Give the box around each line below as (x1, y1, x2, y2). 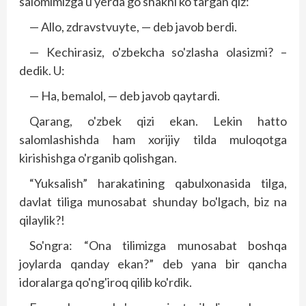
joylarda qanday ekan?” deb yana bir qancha (19, 256, 287, 272)
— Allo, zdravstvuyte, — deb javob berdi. (29, 19, 237, 35)
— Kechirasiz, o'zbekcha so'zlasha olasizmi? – (29, 44, 287, 60)
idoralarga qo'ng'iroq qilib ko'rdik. (19, 275, 192, 290)
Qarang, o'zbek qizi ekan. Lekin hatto (29, 113, 287, 129)
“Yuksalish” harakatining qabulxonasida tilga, (29, 176, 287, 191)
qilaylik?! (19, 212, 65, 228)
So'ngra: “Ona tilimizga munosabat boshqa (29, 238, 287, 253)
